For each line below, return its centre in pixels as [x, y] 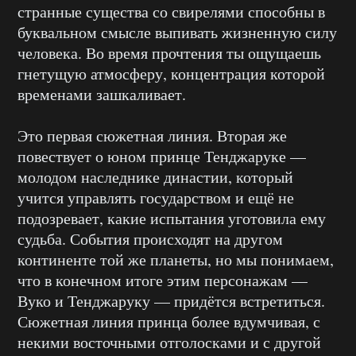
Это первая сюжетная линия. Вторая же [152, 136]
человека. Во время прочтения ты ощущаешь [169, 53]
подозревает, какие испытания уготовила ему [172, 219]
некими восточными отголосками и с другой [169, 342]
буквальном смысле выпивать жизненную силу [177, 33]
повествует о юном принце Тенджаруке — [162, 157]
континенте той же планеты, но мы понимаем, [176, 260]
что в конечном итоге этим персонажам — [163, 281]
